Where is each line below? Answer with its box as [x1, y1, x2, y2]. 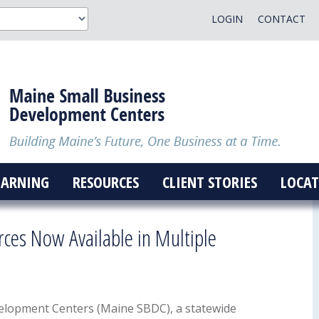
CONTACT [257, 12, 305, 26]
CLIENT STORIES [162, 171, 257, 192]
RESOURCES [72, 171, 139, 192]
